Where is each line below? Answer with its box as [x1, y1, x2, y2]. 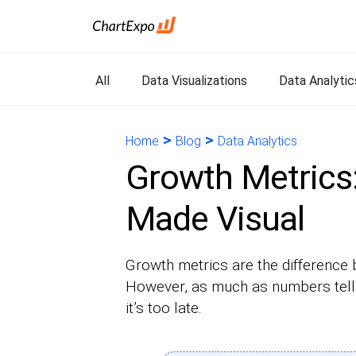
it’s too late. [125, 299, 202, 317]
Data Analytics [217, 133, 297, 149]
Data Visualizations [141, 73, 247, 88]
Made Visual [125, 199, 304, 238]
